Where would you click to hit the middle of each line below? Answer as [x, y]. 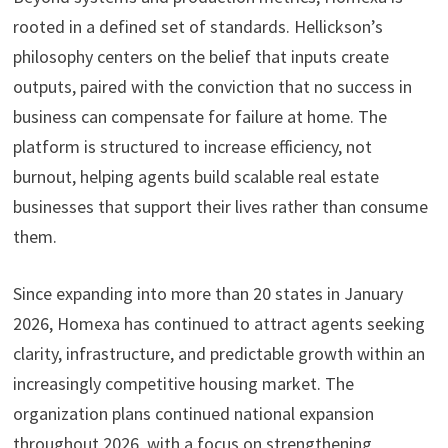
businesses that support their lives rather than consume [220, 207]
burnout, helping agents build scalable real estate [195, 177]
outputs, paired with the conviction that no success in [212, 87]
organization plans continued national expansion [193, 414]
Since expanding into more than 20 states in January [207, 294]
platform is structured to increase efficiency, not [192, 147]
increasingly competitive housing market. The [183, 384]
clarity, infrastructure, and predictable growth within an [218, 354]
